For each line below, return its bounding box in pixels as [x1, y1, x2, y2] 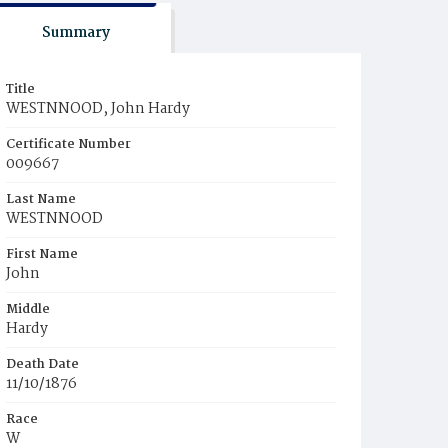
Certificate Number [6, 134, 131, 155]
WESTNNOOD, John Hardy [6, 97, 190, 121]
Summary [41, 21, 110, 45]
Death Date [6, 354, 79, 375]
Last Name [6, 189, 76, 210]
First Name [6, 244, 78, 265]
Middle [6, 299, 50, 320]
